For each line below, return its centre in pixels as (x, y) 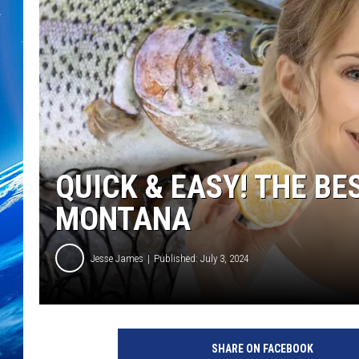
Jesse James (117, 258)
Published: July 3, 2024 (201, 258)
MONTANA (123, 220)
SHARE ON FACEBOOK (262, 349)
